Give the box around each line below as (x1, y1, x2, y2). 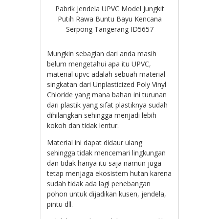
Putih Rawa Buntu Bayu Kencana (58, 14, 162, 23)
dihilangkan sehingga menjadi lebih (47, 110, 157, 120)
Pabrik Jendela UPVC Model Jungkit (55, 3, 164, 13)
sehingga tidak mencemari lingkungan (47, 148, 166, 157)
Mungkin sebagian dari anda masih (47, 48, 157, 58)
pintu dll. (47, 199, 73, 209)
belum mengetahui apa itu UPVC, (47, 59, 152, 68)
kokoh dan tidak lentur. (47, 120, 119, 130)
